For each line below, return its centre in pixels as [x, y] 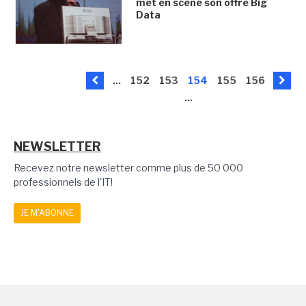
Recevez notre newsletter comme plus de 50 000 [128, 168]
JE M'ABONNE [47, 213]
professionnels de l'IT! [63, 182]
